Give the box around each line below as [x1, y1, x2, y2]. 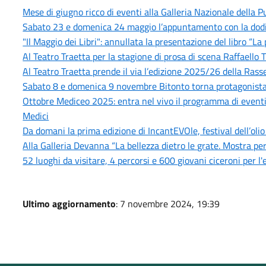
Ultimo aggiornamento [23, 197, 116, 211]
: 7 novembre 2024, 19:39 [116, 197, 220, 211]
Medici [23, 109, 49, 123]
